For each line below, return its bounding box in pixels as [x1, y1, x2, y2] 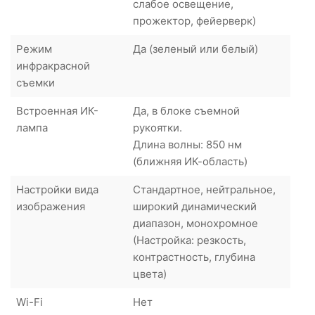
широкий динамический [133, 199, 257, 213]
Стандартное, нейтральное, [133, 182, 276, 196]
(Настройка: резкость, [133, 233, 246, 247]
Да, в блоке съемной [133, 103, 240, 117]
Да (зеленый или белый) [133, 41, 258, 56]
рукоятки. [133, 120, 182, 134]
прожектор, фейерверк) [133, 13, 256, 27]
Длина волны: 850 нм [133, 137, 242, 151]
